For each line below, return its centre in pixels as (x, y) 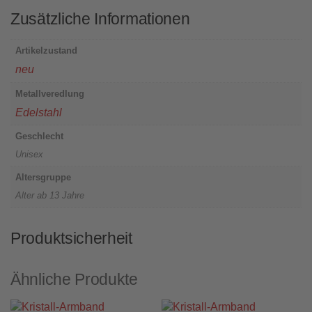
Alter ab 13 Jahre (49, 196)
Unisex (29, 155)
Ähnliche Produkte (74, 279)
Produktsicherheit (71, 238)
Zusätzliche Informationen (100, 19)
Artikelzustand (46, 51)
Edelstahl (38, 112)
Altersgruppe (43, 178)
